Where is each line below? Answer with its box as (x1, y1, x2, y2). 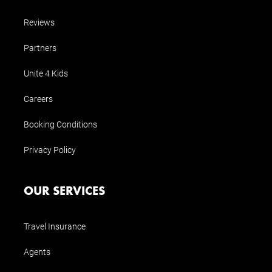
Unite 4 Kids (24, 67, 68, 79)
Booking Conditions (24, 118, 97, 130)
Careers (24, 92, 53, 104)
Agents (24, 245, 50, 257)
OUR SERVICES (24, 182, 111, 198)
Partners (24, 41, 56, 53)
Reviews (24, 16, 55, 28)
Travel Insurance (24, 220, 86, 232)
